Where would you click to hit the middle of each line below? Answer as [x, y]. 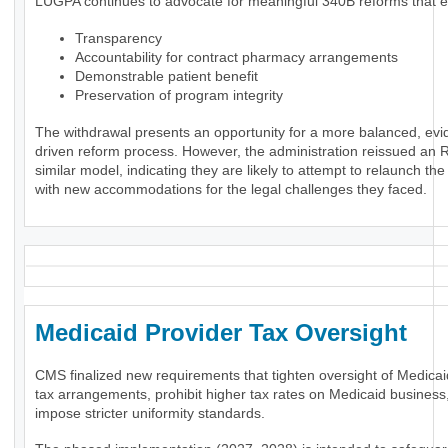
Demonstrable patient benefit [166, 76]
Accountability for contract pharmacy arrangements [236, 57]
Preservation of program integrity [179, 95]
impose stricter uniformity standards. [150, 413]
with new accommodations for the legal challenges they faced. [231, 189]
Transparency [118, 38]
